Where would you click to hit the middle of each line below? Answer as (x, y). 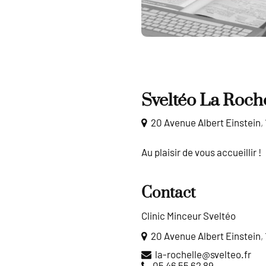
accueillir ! (239, 153)
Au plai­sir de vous (179, 153)
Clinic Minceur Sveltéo (188, 216)
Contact (168, 193)
